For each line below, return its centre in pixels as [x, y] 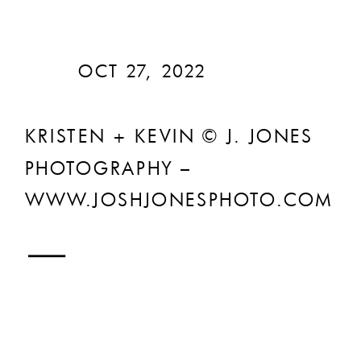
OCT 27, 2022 [142, 71]
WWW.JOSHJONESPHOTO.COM [179, 200]
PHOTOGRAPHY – [108, 168]
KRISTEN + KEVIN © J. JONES [169, 136]
